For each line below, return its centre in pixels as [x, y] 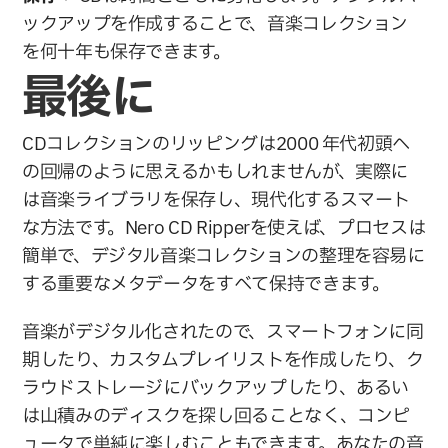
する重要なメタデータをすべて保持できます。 [206, 284]
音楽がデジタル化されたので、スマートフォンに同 [223, 332]
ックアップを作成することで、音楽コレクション [215, 24]
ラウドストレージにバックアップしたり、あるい [216, 388]
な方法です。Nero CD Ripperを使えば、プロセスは [224, 228]
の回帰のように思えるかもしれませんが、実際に [215, 172]
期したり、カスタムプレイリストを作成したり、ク [223, 360]
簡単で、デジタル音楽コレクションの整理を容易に [224, 256]
